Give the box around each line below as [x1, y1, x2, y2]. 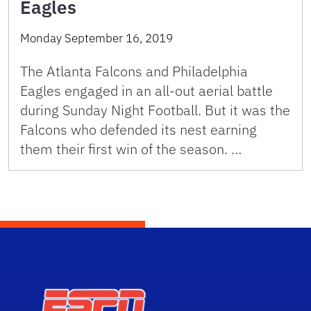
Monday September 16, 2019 [20, 30, 173, 46]
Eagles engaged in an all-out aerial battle [20, 81, 273, 100]
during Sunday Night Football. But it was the [20, 100, 290, 119]
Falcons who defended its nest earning [20, 119, 257, 139]
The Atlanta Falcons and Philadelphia [20, 61, 248, 81]
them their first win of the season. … [20, 139, 242, 158]
